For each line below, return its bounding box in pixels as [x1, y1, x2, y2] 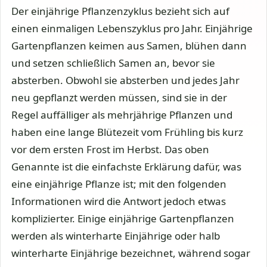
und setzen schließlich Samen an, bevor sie [11, 55, 215, 70]
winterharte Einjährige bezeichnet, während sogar [11, 246, 250, 260]
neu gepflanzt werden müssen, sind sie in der [11, 90, 227, 104]
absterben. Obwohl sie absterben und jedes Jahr [11, 73, 240, 87]
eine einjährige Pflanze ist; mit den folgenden [11, 176, 226, 191]
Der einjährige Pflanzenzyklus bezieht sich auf [11, 4, 229, 18]
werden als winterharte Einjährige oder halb [11, 228, 220, 243]
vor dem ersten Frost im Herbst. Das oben [11, 142, 209, 156]
